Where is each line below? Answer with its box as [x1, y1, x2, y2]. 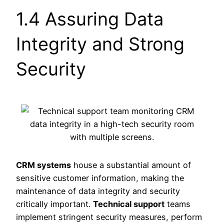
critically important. [16, 198, 93, 209]
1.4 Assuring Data [16, 7, 163, 30]
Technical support [93, 198, 164, 209]
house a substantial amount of [71, 159, 191, 170]
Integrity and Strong [16, 32, 184, 55]
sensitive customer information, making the [16, 172, 184, 183]
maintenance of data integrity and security [16, 185, 180, 196]
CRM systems [16, 159, 71, 170]
